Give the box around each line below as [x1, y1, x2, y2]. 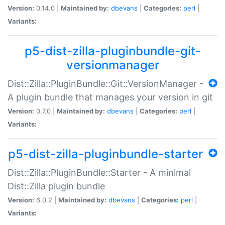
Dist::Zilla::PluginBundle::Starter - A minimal [8, 167, 191, 178]
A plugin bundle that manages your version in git [8, 91, 213, 102]
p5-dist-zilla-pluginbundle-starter [8, 146, 203, 161]
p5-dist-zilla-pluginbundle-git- [24, 43, 201, 58]
